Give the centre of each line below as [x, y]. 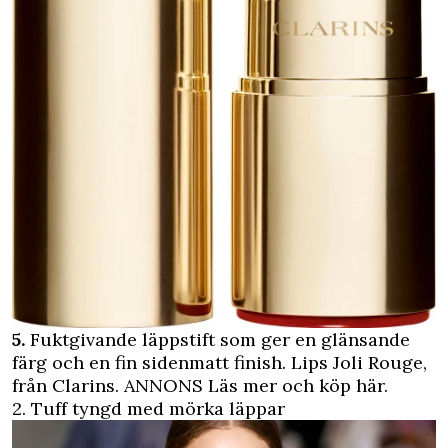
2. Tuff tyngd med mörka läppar [148, 409]
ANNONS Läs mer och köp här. [256, 386]
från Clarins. [68, 386]
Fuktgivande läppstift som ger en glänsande [217, 340]
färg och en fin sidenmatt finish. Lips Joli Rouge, [219, 363]
